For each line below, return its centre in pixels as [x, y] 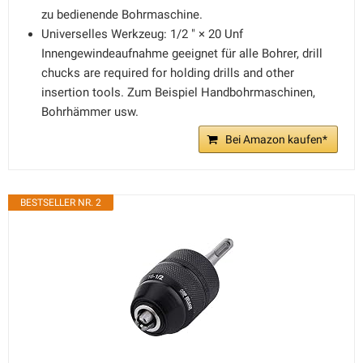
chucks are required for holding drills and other [168, 73]
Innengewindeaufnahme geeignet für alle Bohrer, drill [182, 53]
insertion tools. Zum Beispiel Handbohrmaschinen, [178, 92]
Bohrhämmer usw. [90, 112]
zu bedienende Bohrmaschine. [122, 15]
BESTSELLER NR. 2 [61, 203]
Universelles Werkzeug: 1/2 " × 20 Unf [142, 34]
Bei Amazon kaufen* [276, 139]
